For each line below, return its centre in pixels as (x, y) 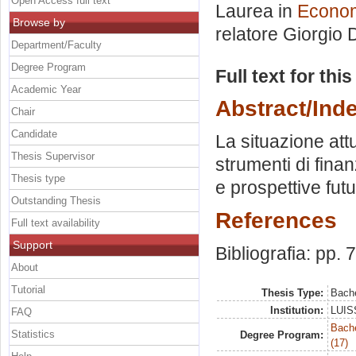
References (276, 220)
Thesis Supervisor (53, 156)
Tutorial (28, 289)
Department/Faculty (56, 44)
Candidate (34, 133)
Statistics (33, 334)
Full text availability (56, 222)
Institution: (296, 311)
